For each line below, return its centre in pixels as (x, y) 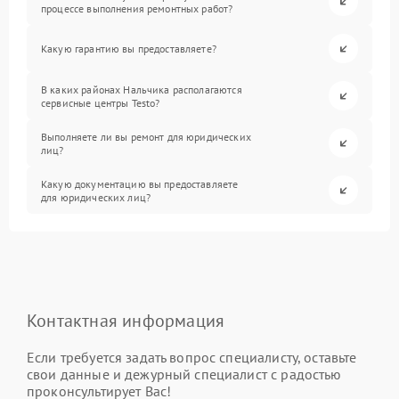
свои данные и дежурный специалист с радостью (184, 374)
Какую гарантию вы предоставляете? (129, 49)
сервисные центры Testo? (101, 102)
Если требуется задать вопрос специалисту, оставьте (192, 357)
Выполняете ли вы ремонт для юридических (146, 136)
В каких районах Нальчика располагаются (142, 89)
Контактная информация (126, 321)
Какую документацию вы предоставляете (140, 183)
